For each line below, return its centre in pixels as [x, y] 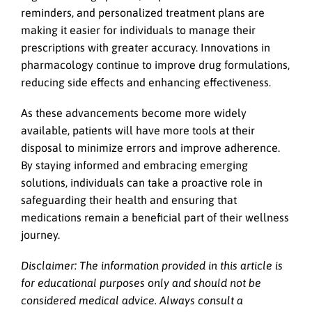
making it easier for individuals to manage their [138, 30]
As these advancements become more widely [134, 112]
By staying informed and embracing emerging [134, 165]
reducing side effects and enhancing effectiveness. [147, 82]
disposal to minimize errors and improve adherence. [150, 147]
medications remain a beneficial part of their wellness [155, 217]
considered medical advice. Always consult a [132, 301]
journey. [40, 234]
